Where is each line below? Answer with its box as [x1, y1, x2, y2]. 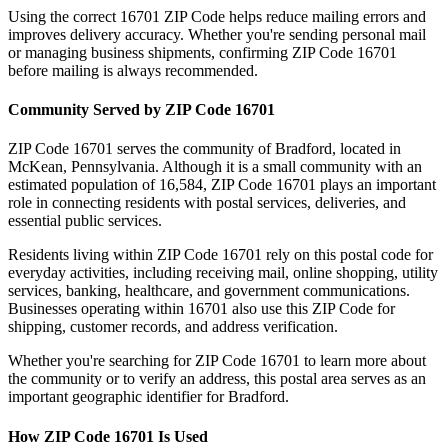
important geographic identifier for [8, 388, 228, 406]
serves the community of [113, 140, 275, 158]
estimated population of [8, 176, 155, 194]
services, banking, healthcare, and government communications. [8, 282, 410, 300]
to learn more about [300, 352, 426, 370]
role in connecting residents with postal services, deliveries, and [8, 194, 406, 212]
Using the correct [8, 7, 120, 25]
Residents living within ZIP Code [8, 246, 222, 264]
